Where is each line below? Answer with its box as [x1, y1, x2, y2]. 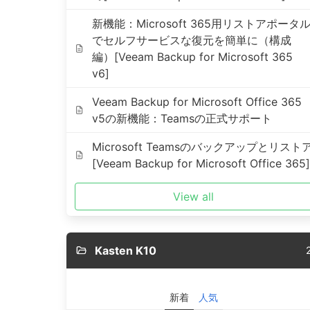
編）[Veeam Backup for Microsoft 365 [91, 50, 293, 64]
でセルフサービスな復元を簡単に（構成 [91, 33, 291, 47]
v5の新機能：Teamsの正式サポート [91, 111, 272, 125]
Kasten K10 [94, 244, 156, 257]
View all [173, 190, 215, 203]
